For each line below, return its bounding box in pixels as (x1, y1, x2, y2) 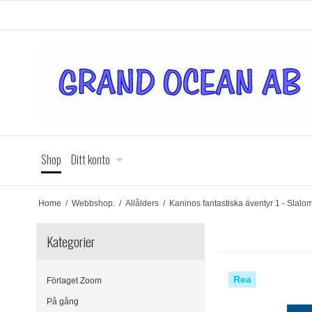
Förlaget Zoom (47, 275, 102, 286)
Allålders (125, 198, 159, 208)
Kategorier (47, 231, 95, 251)
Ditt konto (71, 151, 110, 168)
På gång (47, 297, 79, 307)
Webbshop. (71, 198, 115, 208)
